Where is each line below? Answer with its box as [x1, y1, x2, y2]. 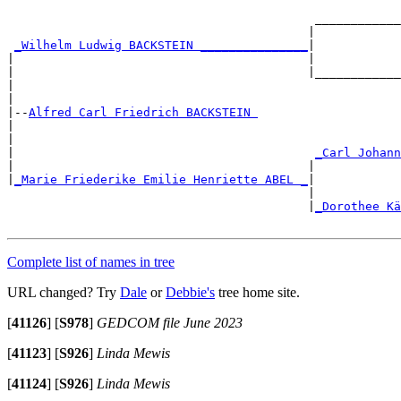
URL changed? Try [7, 284, 120, 300]
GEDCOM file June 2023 [97, 314, 243, 330]
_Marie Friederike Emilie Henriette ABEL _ [14, 172, 308, 186]
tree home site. [215, 284, 300, 300]
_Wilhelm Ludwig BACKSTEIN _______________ [14, 38, 308, 52]
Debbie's [166, 284, 215, 300]
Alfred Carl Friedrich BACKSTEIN [29, 105, 258, 119]
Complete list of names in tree [7, 253, 175, 269]
